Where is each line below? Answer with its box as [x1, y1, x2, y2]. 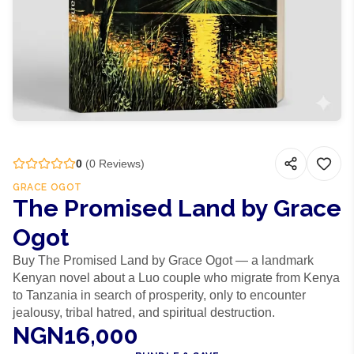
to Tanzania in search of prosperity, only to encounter [13, 288, 306, 302]
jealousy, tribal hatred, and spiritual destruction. [13, 306, 275, 319]
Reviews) [96, 157, 145, 170]
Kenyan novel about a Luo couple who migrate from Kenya [13, 271, 340, 284]
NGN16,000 [13, 322, 138, 349]
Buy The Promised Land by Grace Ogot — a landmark [13, 254, 314, 267]
